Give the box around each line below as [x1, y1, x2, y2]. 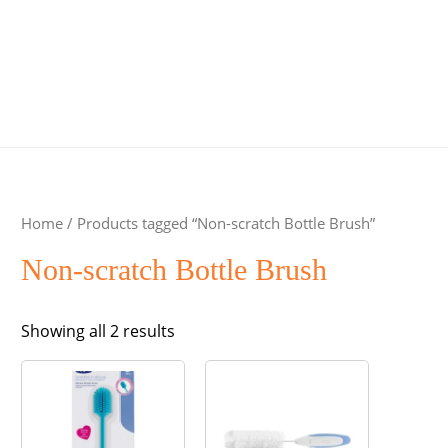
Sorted [173, 318, 225, 341]
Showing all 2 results [20, 319, 175, 342]
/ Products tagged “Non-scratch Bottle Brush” [62, 213, 375, 234]
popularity [173, 368, 252, 391]
